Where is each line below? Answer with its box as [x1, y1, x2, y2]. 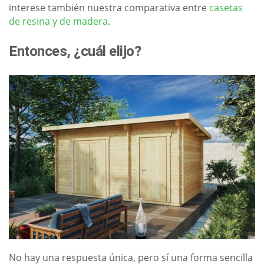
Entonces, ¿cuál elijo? [9, 43, 141, 60]
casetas [209, 1, 243, 15]
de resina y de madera [9, 15, 108, 28]
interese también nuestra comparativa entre [9, 1, 209, 15]
